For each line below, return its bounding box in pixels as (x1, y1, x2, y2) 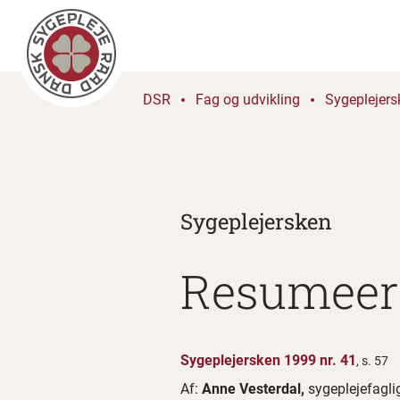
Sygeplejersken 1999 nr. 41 (180, 352, 356, 369)
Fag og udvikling (196, 91, 300, 108)
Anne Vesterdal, (202, 380, 308, 397)
